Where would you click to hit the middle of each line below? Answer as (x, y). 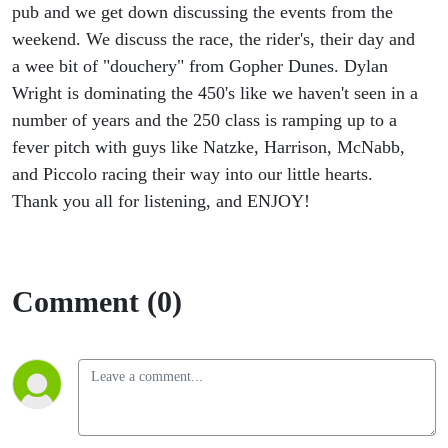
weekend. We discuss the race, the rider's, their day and (213, 39)
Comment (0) (97, 302)
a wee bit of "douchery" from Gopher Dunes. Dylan (200, 66)
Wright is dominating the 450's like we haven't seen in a (215, 93)
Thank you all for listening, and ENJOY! (163, 201)
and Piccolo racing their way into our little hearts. (192, 174)
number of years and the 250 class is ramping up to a (204, 120)
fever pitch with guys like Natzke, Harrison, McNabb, (208, 147)
